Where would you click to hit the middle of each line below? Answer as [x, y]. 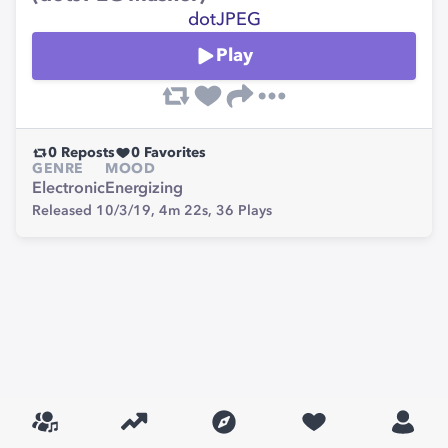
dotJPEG [224, 20]
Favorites [173, 153]
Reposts [86, 153]
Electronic [68, 189]
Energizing [144, 189]
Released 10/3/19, [95, 211]
